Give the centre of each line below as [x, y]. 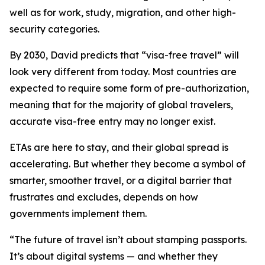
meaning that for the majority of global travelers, [121, 105]
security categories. [54, 29]
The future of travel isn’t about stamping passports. [130, 240]
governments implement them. [78, 214]
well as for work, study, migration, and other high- [123, 12]
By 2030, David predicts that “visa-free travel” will [124, 55]
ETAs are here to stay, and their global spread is [119, 147]
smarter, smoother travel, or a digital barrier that [121, 180]
